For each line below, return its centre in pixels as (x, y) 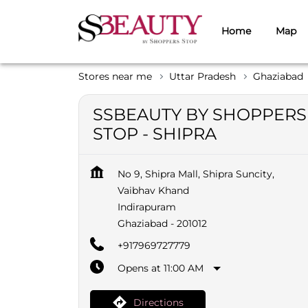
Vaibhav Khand (153, 190)
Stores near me (115, 76)
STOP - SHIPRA (155, 133)
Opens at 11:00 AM (161, 268)
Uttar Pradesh (202, 76)
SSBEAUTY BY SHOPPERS (200, 114)
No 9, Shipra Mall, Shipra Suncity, (196, 174)
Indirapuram (147, 207)
